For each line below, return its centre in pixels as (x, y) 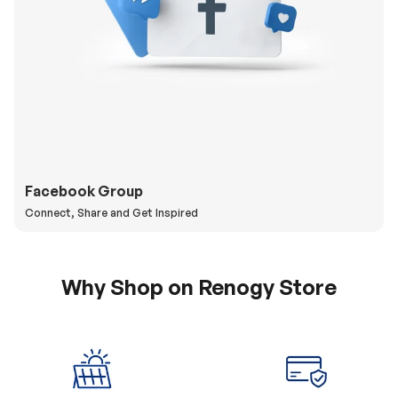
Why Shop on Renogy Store (199, 287)
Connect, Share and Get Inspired (111, 213)
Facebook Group (84, 191)
